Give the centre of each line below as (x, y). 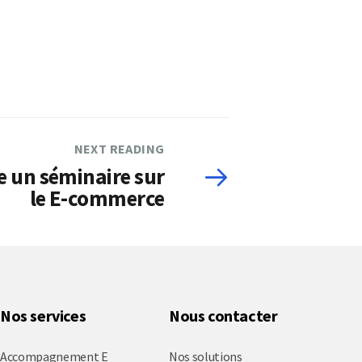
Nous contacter (223, 316)
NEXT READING (119, 149)
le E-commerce (97, 198)
